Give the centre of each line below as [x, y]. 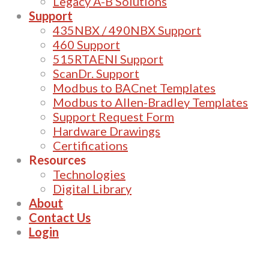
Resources [57, 159]
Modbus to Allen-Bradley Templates [150, 102]
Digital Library [92, 188]
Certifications [90, 145]
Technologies [89, 174]
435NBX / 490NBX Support [127, 30]
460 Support [86, 44]
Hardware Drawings [107, 131]
